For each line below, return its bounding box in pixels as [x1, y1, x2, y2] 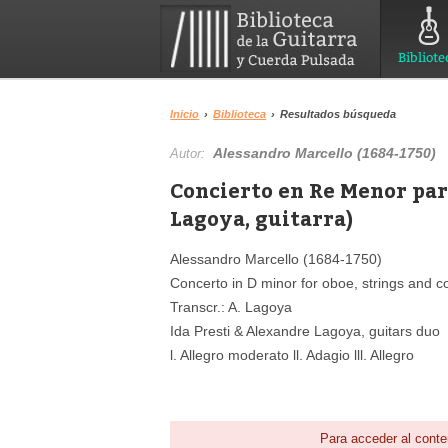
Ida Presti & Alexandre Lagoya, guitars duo [170, 323, 441, 339]
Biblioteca [213, 108, 267, 120]
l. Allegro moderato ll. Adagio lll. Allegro [170, 347, 415, 363]
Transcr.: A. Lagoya [170, 299, 293, 315]
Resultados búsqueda [280, 108, 397, 120]
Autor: [170, 146, 214, 161]
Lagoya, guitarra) [170, 204, 354, 231]
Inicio [170, 108, 200, 120]
